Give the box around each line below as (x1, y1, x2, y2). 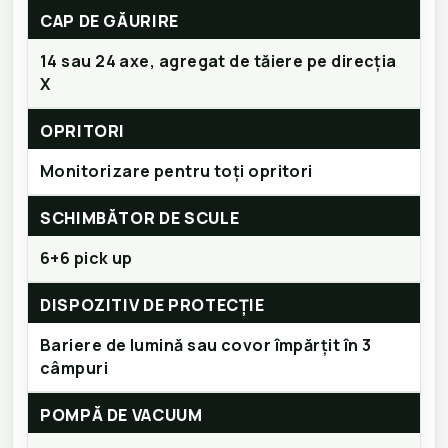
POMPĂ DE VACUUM (40, 404, 203, 427)
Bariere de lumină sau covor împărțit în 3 (40, 334, 372, 357)
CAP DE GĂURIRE (40, 10, 179, 33)
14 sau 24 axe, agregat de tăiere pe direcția (40, 50, 397, 73)
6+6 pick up (40, 247, 133, 270)
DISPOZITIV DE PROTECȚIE (40, 294, 265, 317)
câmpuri (40, 357, 109, 380)
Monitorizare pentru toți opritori (40, 160, 313, 183)
